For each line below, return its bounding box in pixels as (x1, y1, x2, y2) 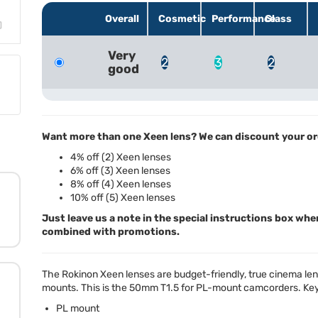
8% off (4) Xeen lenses (70, 178, 171, 190)
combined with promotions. (42, 226, 180, 238)
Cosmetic (158, 12, 206, 25)
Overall (105, 12, 139, 25)
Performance (212, 12, 275, 25)
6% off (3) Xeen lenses (70, 165, 170, 177)
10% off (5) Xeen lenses (70, 192, 175, 204)
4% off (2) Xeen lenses (70, 151, 171, 163)
